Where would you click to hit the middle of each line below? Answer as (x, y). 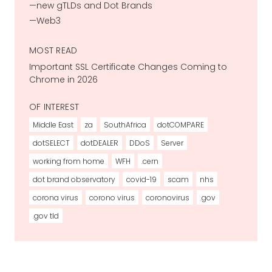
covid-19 (141, 180)
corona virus (56, 198)
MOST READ (53, 51)
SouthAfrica (125, 125)
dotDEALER (100, 143)
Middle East (53, 125)
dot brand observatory (74, 180)
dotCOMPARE (181, 125)
